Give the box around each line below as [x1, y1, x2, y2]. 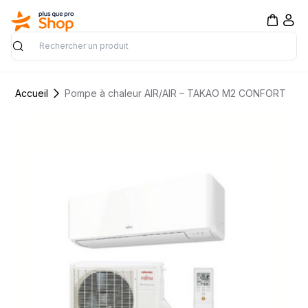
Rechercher [10, 46, 68, 60]
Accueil [15, 87, 49, 99]
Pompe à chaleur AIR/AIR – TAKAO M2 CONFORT [65, 87, 287, 99]
